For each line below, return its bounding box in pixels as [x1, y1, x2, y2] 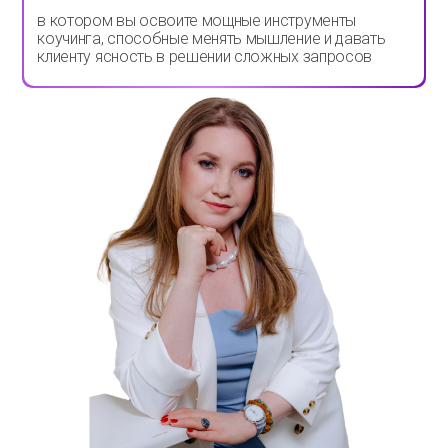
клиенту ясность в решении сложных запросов [37, 46, 372, 66]
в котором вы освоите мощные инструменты [37, 10, 356, 30]
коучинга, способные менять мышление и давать [37, 28, 386, 48]
